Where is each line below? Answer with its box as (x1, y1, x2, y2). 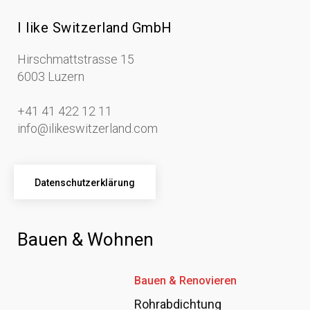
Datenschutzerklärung (35, 176, 135, 188)
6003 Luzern (17, 69, 84, 84)
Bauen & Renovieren (134, 273, 237, 287)
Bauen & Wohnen (17, 228, 154, 250)
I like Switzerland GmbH (17, 19, 172, 36)
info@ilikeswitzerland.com (17, 120, 158, 136)
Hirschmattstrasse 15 (17, 51, 134, 66)
